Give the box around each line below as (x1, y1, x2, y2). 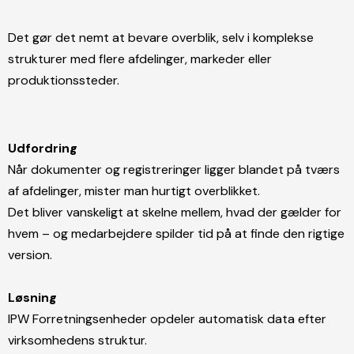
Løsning (8, 288, 57, 306)
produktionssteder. (8, 71, 119, 88)
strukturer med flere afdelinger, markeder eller (8, 50, 272, 67)
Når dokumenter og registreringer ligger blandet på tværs (8, 160, 340, 178)
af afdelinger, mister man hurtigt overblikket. (8, 182, 260, 199)
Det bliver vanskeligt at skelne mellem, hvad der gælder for (8, 203, 341, 220)
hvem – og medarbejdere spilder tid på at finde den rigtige (8, 224, 345, 242)
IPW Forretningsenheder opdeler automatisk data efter (8, 310, 326, 327)
